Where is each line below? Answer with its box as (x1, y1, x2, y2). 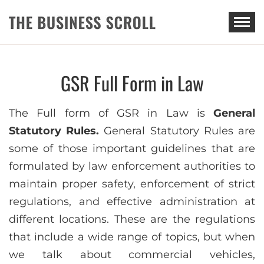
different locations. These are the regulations (9, 213, 255, 226)
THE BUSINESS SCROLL (9, 32, 226, 64)
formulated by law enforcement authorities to (9, 160, 255, 173)
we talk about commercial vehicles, (9, 248, 255, 261)
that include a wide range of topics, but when (9, 230, 255, 243)
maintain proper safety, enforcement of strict (9, 177, 255, 190)
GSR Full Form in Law (60, 69, 204, 97)
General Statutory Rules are (99, 124, 256, 137)
